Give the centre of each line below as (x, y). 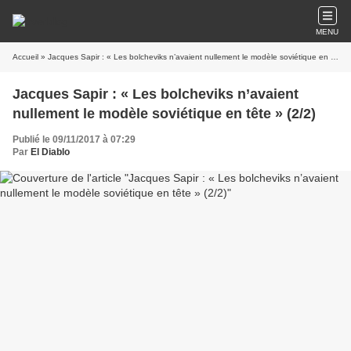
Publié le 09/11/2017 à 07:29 (74, 139)
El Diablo (50, 152)
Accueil (25, 57)
